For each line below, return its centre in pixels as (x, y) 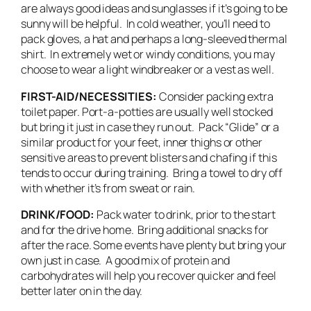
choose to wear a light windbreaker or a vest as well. (148, 70)
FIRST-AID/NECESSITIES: (89, 96)
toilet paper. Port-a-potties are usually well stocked (147, 111)
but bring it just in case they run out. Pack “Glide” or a (150, 127)
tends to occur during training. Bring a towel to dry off (152, 173)
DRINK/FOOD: (58, 214)
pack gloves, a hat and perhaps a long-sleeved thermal (154, 39)
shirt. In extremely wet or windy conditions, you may (148, 54)
